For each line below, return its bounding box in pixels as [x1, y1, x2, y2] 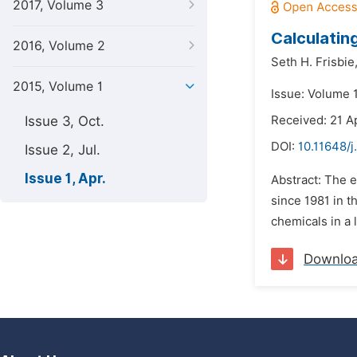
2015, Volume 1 [13, 79, 103, 94]
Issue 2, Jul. [25, 142, 100, 158]
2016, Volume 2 [13, 38, 105, 53]
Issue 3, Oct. [25, 113, 104, 129]
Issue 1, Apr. [25, 171, 106, 186]
